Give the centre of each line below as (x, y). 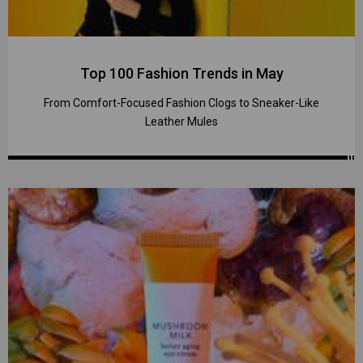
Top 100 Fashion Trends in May (181, 73)
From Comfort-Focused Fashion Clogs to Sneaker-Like (181, 102)
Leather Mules (181, 121)
